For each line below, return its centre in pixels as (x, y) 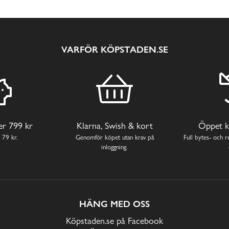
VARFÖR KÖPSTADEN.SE (114, 50)
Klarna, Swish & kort (114, 125)
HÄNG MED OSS (114, 204)
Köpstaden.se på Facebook (114, 221)
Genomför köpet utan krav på (114, 137)
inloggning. (114, 146)
